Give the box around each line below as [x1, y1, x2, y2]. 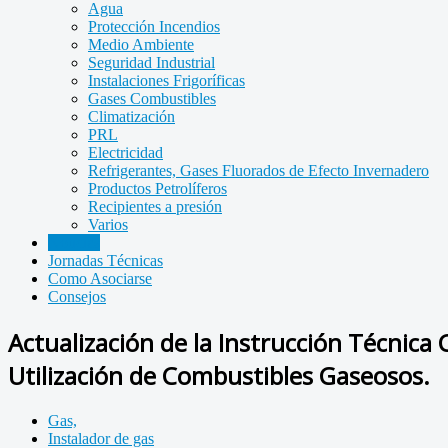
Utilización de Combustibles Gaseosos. [8, 358, 430, 392]
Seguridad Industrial [88, 54, 215, 71]
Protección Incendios [88, 18, 220, 35]
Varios [88, 216, 128, 233]
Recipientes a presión [88, 198, 222, 215]
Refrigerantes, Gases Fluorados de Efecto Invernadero [88, 162, 429, 179]
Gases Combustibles [88, 90, 216, 107]
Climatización [88, 108, 175, 125]
